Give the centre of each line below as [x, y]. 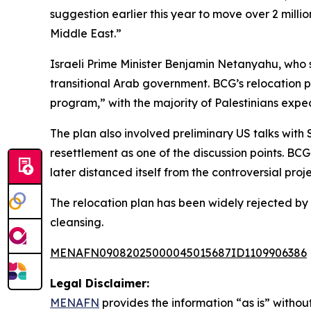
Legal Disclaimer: [100, 283]
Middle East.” [86, 33]
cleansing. [77, 222]
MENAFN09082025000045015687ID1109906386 [178, 252]
